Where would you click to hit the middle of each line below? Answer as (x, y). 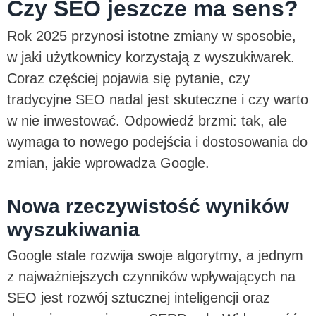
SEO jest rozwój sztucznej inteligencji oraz (139, 297)
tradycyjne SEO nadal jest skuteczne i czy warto (158, 99)
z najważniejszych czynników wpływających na (151, 276)
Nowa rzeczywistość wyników (148, 206)
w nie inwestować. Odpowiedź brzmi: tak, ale (147, 120)
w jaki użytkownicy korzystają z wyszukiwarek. (151, 57)
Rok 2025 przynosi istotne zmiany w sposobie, (152, 36)
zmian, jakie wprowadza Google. (110, 163)
